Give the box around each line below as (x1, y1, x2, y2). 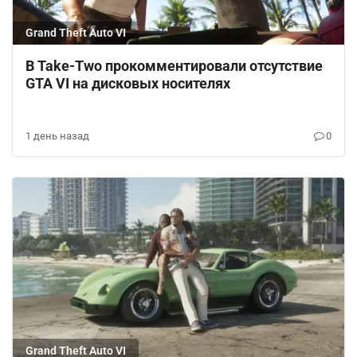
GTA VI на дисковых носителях (25, 75, 230, 92)
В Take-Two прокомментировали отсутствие (25, 57, 323, 75)
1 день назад (25, 130, 89, 143)
